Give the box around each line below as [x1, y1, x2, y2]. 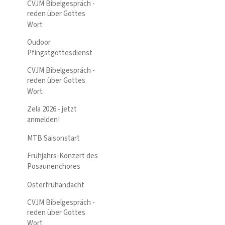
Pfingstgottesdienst [27, 48, 94, 59]
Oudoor [27, 37, 51, 48]
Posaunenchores [27, 161, 82, 172]
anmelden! [27, 115, 60, 126]
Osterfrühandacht [27, 179, 86, 190]
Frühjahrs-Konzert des [27, 150, 98, 161]
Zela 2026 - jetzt [27, 103, 77, 115]
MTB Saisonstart [27, 133, 81, 144]
